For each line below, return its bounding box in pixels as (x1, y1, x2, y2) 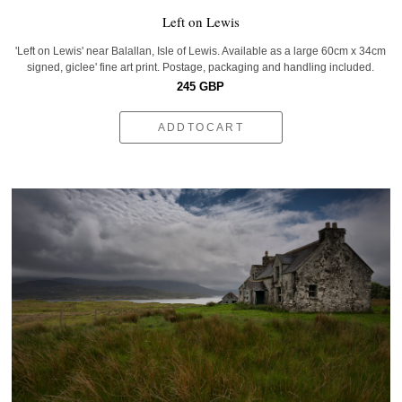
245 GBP (177, 80, 225, 93)
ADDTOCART (157, 121, 245, 134)
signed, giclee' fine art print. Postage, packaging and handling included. (27, 61, 375, 74)
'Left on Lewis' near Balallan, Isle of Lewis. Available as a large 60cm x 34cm (15, 45, 387, 57)
